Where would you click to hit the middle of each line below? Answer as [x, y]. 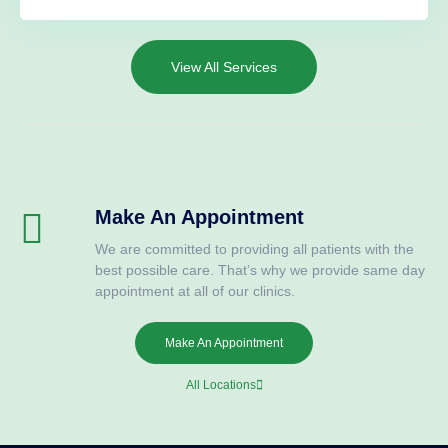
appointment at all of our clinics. [195, 291]
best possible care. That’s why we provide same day [260, 270]
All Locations [220, 385]
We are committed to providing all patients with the [254, 249]
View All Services [224, 67]
